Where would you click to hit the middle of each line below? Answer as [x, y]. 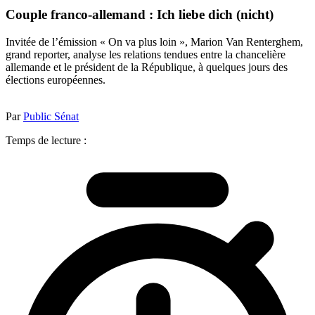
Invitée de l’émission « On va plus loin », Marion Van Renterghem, [154, 41]
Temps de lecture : [46, 140]
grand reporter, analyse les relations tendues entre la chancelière [146, 54]
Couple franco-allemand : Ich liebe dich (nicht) [140, 15]
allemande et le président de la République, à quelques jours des [147, 67]
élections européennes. [56, 79]
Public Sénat [51, 116]
